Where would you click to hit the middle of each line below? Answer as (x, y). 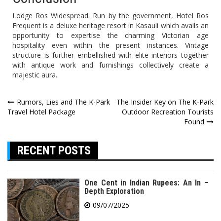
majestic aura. (35, 75)
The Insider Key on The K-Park (165, 102)
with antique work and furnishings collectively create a (110, 65)
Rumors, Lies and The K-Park (63, 102)
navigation (38, 121)
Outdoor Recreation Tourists (168, 112)
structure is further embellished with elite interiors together (110, 55)
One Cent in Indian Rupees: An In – (147, 183)
